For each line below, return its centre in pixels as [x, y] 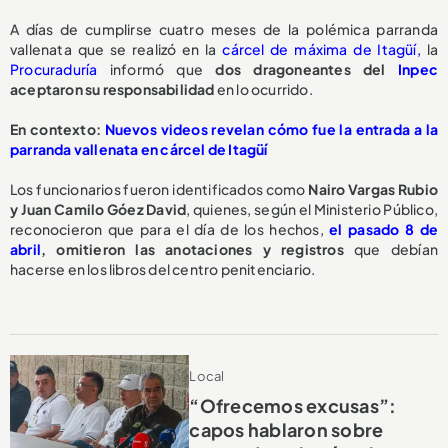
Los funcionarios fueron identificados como [159, 189]
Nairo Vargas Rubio [373, 189]
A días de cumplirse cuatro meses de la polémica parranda [224, 29]
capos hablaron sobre [286, 429]
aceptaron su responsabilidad [112, 89]
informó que [156, 69]
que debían [391, 249]
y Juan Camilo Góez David [98, 209]
